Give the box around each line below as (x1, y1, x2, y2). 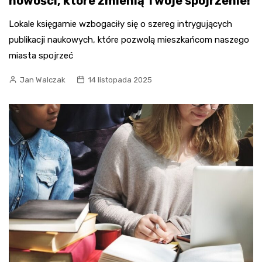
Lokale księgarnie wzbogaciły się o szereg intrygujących (9, 19, 232, 30)
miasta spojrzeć (9, 50, 73, 61)
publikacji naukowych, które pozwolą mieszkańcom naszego (9, 35, 249, 46)
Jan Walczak (20, 75, 65, 85)
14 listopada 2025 (88, 75, 152, 85)
